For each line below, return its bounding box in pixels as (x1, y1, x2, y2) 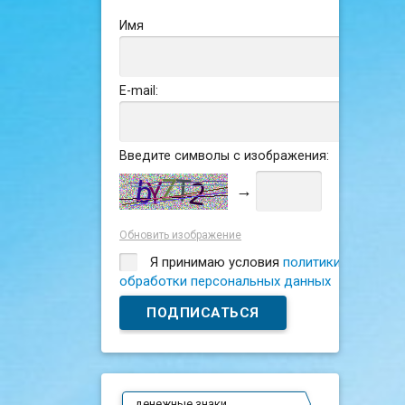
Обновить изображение (119, 229, 242, 242)
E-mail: (119, 82, 159, 98)
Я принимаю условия (146, 254, 284, 271)
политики (283, 254, 342, 271)
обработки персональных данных (119, 273, 332, 290)
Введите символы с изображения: (119, 147, 330, 163)
